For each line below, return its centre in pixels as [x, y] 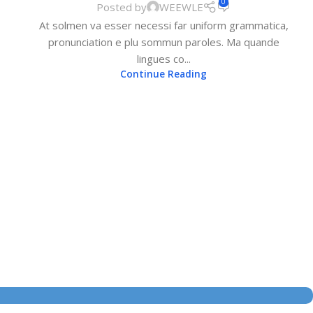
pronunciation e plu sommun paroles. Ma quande [163, 42]
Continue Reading [163, 74]
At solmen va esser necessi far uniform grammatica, [163, 25]
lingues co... [163, 58]
